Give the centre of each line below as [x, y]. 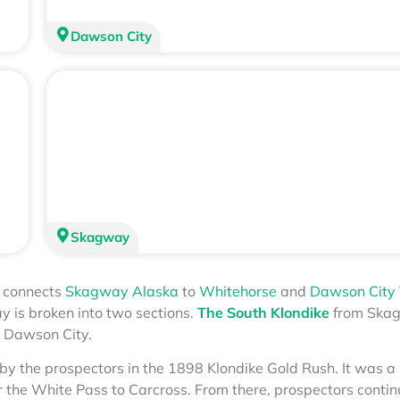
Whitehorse [238, 291]
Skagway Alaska [122, 291]
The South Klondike [263, 312]
